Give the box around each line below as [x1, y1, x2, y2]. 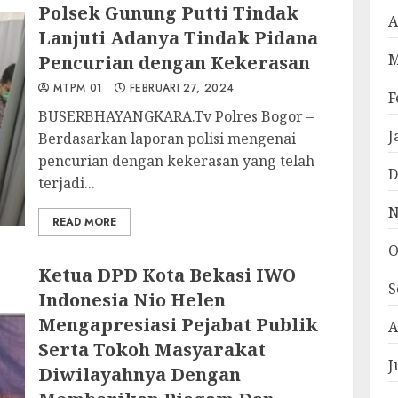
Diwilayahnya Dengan [38, 362, 242, 386]
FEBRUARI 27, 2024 [125, 80, 235, 96]
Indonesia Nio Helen [38, 288, 227, 312]
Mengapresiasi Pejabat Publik [38, 313, 319, 337]
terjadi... [38, 173, 96, 193]
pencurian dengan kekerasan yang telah [38, 151, 315, 171]
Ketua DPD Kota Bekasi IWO [38, 263, 297, 287]
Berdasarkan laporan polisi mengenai [38, 129, 297, 148]
